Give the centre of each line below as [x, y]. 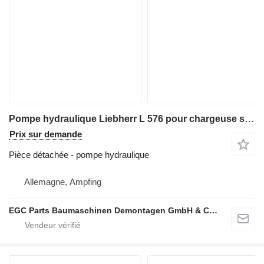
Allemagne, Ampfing [63, 182]
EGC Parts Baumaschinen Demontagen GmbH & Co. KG [213, 211]
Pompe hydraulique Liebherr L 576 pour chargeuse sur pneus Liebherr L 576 [250, 119]
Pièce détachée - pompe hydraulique [79, 155]
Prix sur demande [46, 134]
